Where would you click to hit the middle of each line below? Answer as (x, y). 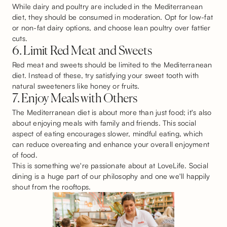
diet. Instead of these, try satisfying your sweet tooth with (105, 75)
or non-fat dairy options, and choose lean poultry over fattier (111, 28)
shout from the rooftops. (52, 187)
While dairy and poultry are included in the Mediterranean (108, 6)
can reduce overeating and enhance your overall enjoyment (111, 144)
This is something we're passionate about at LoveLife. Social (110, 165)
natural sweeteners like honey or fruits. (76, 86)
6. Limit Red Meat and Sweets (82, 51)
